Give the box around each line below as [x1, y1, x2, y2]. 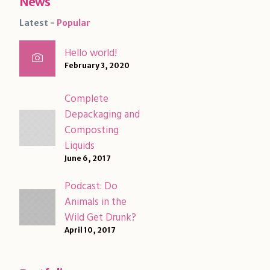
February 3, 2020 [64, 61, 130, 70]
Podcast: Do [64, 178, 118, 195]
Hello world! [64, 45, 117, 61]
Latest [19, 17, 48, 28]
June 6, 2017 [64, 154, 111, 163]
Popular [56, 17, 90, 28]
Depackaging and [64, 107, 140, 123]
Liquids [64, 138, 95, 154]
